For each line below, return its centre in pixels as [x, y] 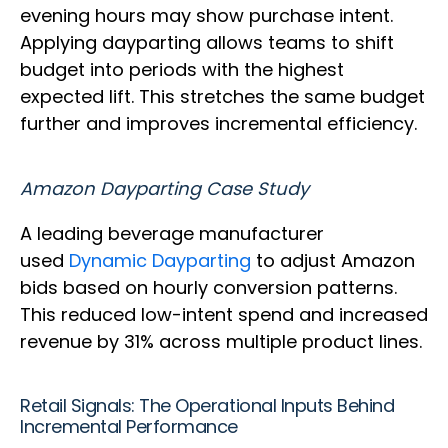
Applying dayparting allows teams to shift [207, 43]
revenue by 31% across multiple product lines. [223, 342]
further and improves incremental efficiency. [221, 124]
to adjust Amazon [333, 261]
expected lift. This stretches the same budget [222, 97]
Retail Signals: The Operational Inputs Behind [207, 406]
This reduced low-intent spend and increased [224, 315]
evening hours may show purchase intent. [206, 16]
